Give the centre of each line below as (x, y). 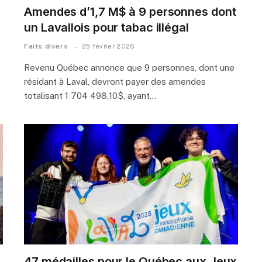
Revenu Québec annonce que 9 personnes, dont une (129, 67)
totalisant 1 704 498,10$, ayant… (90, 95)
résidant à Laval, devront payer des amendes (115, 81)
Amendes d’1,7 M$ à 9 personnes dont (130, 11)
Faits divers (46, 46)
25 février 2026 (108, 46)
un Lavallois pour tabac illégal (106, 27)
